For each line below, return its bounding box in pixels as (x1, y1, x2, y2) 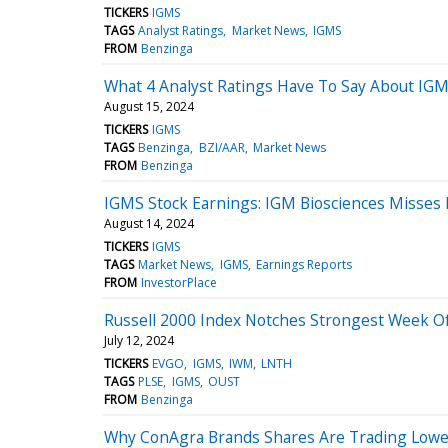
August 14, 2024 (104, 214, 194, 232)
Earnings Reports (255, 255, 352, 273)
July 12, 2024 (104, 331, 174, 349)
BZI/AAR (198, 138, 245, 156)
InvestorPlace (141, 273, 218, 291)
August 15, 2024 (104, 97, 194, 115)
